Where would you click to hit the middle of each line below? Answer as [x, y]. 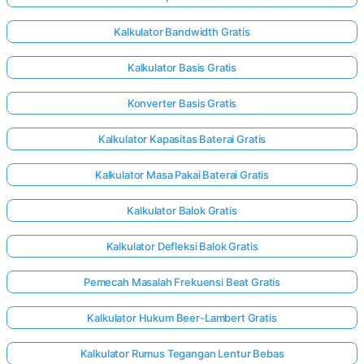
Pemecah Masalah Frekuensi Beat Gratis [182, 282]
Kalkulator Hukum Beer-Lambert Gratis [182, 317]
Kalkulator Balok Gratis [182, 210]
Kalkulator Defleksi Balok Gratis [182, 246]
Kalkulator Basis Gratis [182, 67]
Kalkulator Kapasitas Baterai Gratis [182, 139]
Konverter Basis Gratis [182, 103]
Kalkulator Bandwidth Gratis [182, 31]
